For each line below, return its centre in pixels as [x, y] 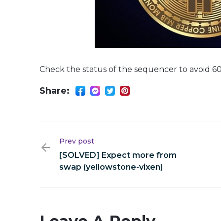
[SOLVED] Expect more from [118, 155]
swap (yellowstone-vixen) [111, 167]
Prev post [77, 141]
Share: [55, 91]
